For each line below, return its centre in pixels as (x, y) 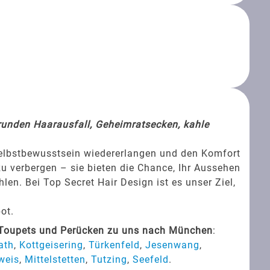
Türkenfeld (114, 245)
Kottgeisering (51, 245)
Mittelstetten (55, 259)
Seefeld (150, 259)
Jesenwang (172, 245)
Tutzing (109, 259)
